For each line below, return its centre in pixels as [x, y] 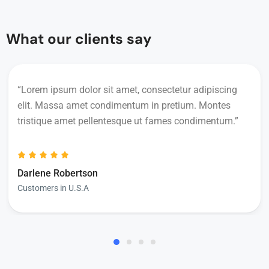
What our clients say [79, 39]
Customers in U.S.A [53, 188]
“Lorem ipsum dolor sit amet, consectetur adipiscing [127, 90]
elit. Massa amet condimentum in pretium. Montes [124, 105]
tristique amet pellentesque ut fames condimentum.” [128, 121]
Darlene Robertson [58, 173]
